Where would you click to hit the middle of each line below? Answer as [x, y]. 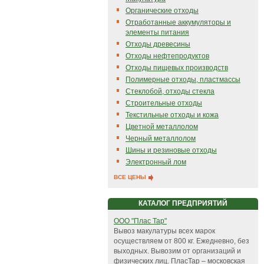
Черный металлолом [161, 138]
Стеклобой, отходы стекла [170, 91]
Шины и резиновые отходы [171, 150]
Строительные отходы [164, 103]
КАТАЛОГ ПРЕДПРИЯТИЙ [183, 203]
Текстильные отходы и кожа [172, 115]
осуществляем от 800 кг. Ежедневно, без [181, 241]
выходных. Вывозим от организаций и [177, 251]
